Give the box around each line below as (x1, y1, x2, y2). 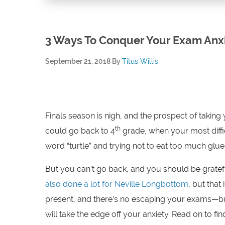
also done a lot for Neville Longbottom (45, 179, 188, 189)
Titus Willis (122, 57, 158, 65)
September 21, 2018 (45, 57, 110, 65)
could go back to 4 (45, 126, 115, 136)
